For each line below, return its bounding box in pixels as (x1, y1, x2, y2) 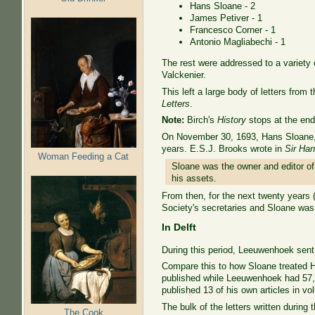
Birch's (184, 115, 218, 126)
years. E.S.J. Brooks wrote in (162, 143, 285, 154)
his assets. (172, 172, 217, 184)
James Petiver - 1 (190, 13, 263, 23)
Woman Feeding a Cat (38, 150, 129, 162)
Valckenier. (162, 70, 207, 81)
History (217, 115, 247, 126)
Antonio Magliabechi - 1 (190, 37, 286, 47)
